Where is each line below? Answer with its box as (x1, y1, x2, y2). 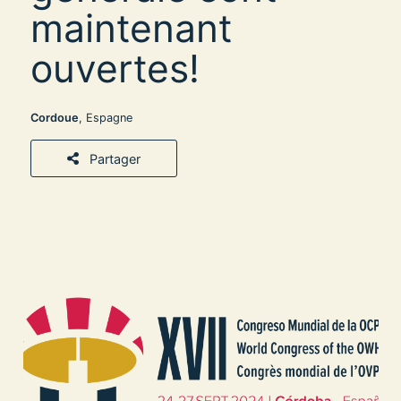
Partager (86, 150, 141, 166)
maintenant (30, 4, 232, 51)
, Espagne (79, 111, 132, 124)
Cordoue (30, 111, 79, 124)
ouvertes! (30, 45, 200, 91)
